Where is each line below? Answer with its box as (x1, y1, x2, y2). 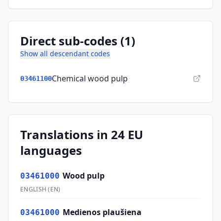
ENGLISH (20, 185, 47, 193)
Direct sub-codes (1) (20, 33, 135, 49)
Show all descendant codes (20, 49, 110, 58)
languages (20, 142, 82, 158)
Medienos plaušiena (63, 207, 142, 218)
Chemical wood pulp (52, 73, 128, 84)
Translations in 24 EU (20, 126, 143, 143)
